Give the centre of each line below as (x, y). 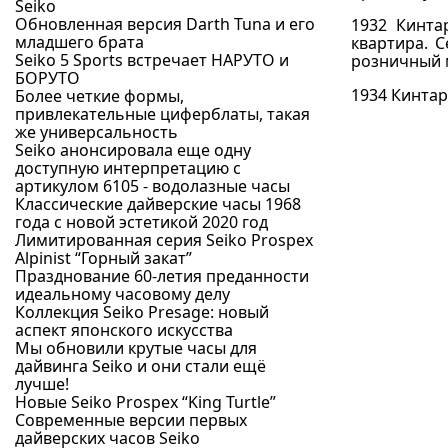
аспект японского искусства (124, 330)
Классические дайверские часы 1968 (158, 204)
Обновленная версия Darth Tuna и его (165, 24)
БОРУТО (47, 78)
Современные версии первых (131, 420)
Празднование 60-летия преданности (162, 276)
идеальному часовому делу (122, 294)
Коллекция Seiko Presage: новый (142, 312)
